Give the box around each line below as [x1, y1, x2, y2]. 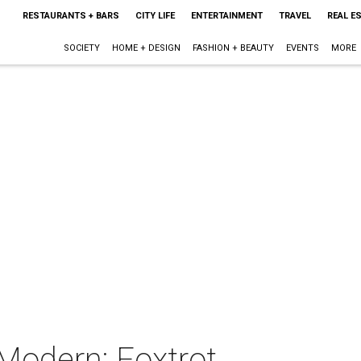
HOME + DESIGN [111, 43, 180, 53]
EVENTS [285, 43, 319, 53]
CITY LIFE [135, 10, 175, 21]
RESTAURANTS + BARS [22, 10, 119, 21]
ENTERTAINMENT [190, 10, 263, 21]
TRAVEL [278, 10, 311, 21]
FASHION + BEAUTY [192, 43, 274, 53]
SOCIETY [63, 43, 100, 53]
